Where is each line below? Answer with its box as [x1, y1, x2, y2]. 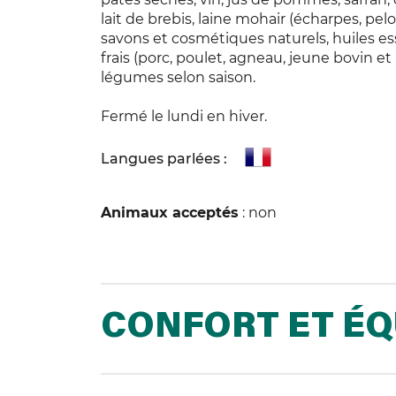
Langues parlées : [101, 149, 227, 168]
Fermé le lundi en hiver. [101, 108, 267, 126]
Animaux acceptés [101, 204, 239, 222]
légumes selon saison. [101, 69, 255, 87]
